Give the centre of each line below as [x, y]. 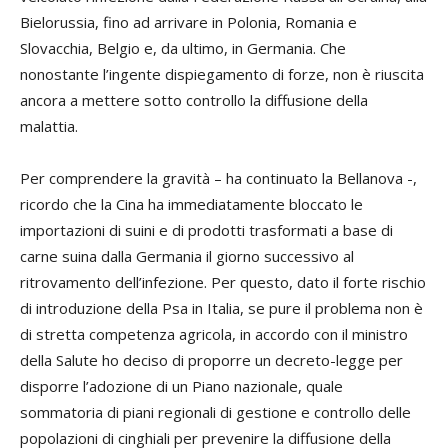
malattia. [49, 125]
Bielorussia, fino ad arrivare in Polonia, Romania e [188, 21]
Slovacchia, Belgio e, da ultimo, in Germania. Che [183, 47]
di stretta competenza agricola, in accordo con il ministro [214, 333]
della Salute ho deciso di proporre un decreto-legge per [211, 359]
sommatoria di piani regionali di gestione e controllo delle [215, 411]
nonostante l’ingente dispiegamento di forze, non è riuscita [222, 73]
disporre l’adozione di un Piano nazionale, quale [181, 385]
